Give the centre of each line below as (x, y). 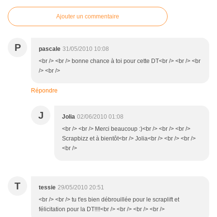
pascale (50, 49)
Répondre (44, 91)
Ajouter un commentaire (88, 17)
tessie (47, 188)
